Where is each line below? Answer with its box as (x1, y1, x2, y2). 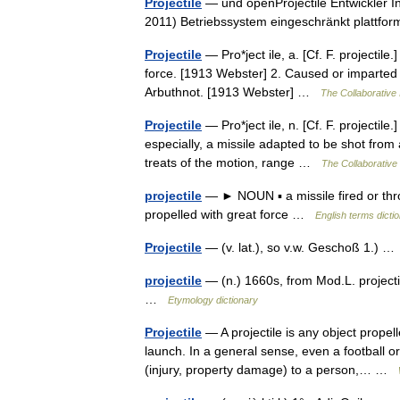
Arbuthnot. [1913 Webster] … (145, 85, 321, 99)
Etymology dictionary (168, 295, 258, 305)
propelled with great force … (145, 207, 315, 221)
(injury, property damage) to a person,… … (145, 362, 398, 377)
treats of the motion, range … (145, 155, 321, 170)
